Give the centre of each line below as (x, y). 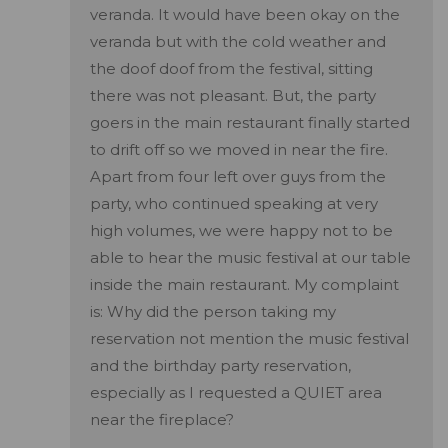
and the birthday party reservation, (220, 366)
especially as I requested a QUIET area (236, 393)
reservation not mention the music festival (249, 339)
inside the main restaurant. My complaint (244, 285)
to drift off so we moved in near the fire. (239, 150)
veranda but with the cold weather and (238, 42)
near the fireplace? (162, 420)
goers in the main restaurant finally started (250, 123)
